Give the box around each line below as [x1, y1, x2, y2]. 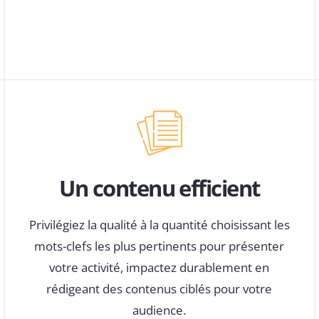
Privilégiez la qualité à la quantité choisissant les [28, 216, 290, 233]
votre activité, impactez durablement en [49, 258, 270, 276]
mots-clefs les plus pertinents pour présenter [34, 237, 285, 254]
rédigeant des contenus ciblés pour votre [46, 280, 273, 297]
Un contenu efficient [59, 173, 260, 204]
